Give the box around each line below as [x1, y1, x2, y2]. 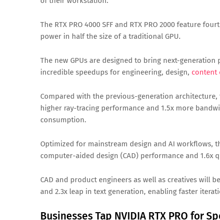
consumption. [40, 115, 86, 124]
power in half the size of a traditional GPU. [40, 32, 181, 41]
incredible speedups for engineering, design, [40, 68, 192, 77]
